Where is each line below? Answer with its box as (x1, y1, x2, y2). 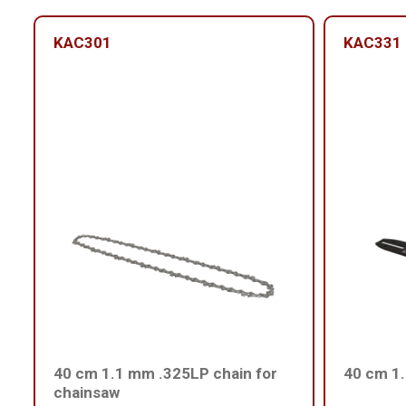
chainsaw (53, 383, 120, 402)
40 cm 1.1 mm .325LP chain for (53, 364, 277, 383)
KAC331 (343, 33, 401, 52)
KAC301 (53, 33, 111, 52)
